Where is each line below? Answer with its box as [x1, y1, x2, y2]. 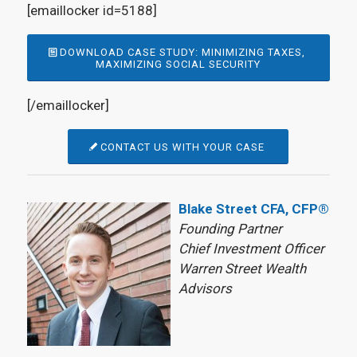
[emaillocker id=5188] [26, 2, 157, 18]
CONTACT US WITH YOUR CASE [100, 141, 265, 154]
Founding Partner [178, 221, 282, 237]
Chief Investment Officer [178, 241, 324, 257]
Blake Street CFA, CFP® [178, 201, 329, 218]
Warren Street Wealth [178, 261, 306, 277]
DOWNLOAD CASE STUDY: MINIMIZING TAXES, [60, 46, 306, 59]
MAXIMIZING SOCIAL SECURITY [96, 58, 261, 71]
